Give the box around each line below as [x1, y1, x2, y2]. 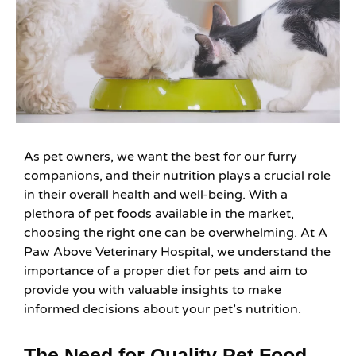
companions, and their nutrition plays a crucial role [24, 167, 331, 184]
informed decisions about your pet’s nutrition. [24, 300, 301, 317]
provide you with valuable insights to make [24, 281, 281, 298]
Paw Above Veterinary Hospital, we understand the [24, 243, 331, 260]
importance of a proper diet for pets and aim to [24, 262, 308, 279]
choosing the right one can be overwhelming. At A [24, 224, 327, 241]
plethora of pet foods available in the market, [24, 205, 294, 222]
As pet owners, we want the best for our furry [24, 148, 297, 164]
